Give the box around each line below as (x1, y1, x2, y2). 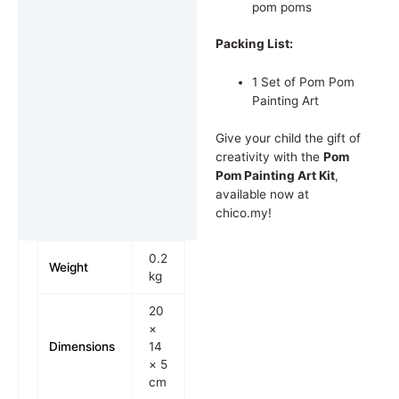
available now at (215, 186, 309, 201)
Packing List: (215, 37, 293, 52)
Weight (48, 260, 88, 275)
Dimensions (48, 339, 115, 354)
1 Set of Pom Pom (251, 75, 354, 90)
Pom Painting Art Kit (215, 167, 335, 183)
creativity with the (215, 149, 323, 164)
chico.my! (215, 205, 272, 220)
